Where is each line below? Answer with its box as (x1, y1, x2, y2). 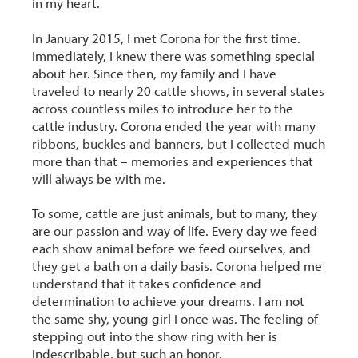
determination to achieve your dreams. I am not (32, 292, 305, 309)
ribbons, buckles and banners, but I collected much (32, 134, 326, 152)
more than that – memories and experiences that (32, 152, 314, 169)
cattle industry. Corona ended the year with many (32, 117, 316, 134)
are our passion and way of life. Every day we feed (32, 221, 318, 239)
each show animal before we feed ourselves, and (32, 239, 312, 257)
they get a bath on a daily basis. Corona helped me (32, 257, 323, 274)
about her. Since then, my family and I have (32, 64, 277, 82)
